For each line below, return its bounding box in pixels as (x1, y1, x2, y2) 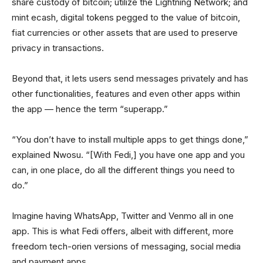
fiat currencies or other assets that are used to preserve (12, 27, 238, 38)
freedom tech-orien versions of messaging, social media (12, 241, 241, 252)
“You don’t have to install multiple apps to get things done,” (12, 134, 248, 145)
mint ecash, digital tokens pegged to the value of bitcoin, (12, 12, 240, 23)
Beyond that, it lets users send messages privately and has (12, 73, 248, 84)
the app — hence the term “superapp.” (12, 103, 168, 114)
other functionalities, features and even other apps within (12, 88, 240, 99)
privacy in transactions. (12, 42, 104, 53)
